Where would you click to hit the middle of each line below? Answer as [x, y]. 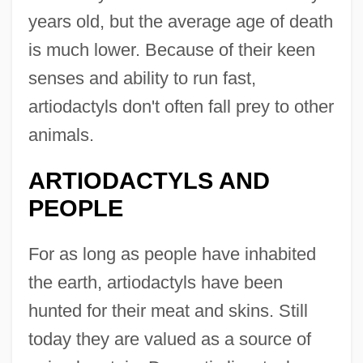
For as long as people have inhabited [172, 254]
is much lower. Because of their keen [171, 50]
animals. [61, 135]
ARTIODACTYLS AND [149, 181]
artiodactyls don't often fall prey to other [181, 107]
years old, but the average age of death [180, 22]
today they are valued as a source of [169, 340]
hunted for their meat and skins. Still [168, 311]
